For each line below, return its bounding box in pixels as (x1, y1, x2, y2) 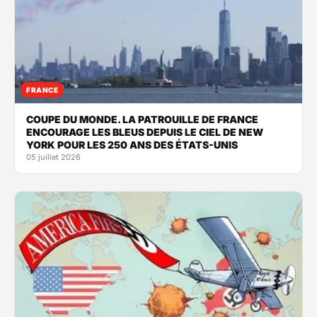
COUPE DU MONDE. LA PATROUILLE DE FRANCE (26, 113, 258, 125)
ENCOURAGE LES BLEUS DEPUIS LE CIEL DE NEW (26, 125, 263, 138)
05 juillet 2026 (26, 151, 81, 162)
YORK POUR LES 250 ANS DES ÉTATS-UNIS (26, 138, 238, 151)
